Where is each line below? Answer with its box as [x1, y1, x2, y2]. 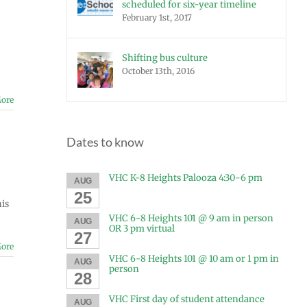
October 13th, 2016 [122, 66, 195, 76]
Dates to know [66, 134, 144, 149]
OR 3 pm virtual [108, 222, 175, 234]
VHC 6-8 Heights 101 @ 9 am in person [108, 212, 273, 224]
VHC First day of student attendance [108, 293, 265, 305]
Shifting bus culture [122, 52, 208, 64]
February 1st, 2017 [122, 12, 192, 23]
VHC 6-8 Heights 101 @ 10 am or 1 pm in [108, 252, 279, 265]
